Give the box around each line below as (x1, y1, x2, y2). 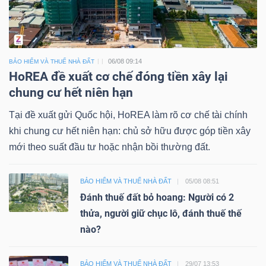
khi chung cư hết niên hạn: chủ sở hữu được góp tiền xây (9, 125, 251, 136)
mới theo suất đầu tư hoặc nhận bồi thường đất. (9, 141, 210, 152)
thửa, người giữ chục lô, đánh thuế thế (80, 207, 242, 219)
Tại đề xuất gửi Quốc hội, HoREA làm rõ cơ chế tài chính (9, 109, 248, 120)
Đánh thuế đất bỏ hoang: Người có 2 (80, 191, 234, 203)
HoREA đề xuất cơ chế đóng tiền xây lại (9, 69, 228, 84)
